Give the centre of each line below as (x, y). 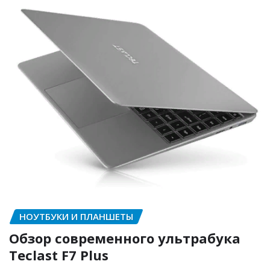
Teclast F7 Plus (59, 255)
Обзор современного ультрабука (125, 238)
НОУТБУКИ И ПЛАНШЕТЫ (76, 216)
